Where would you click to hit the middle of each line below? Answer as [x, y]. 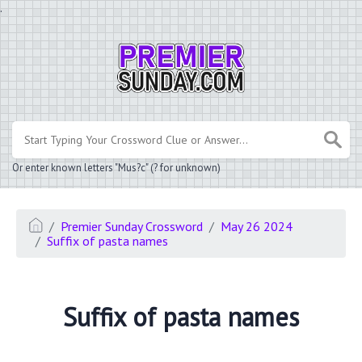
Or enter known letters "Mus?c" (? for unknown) [116, 167]
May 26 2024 [257, 226]
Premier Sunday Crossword [132, 226]
